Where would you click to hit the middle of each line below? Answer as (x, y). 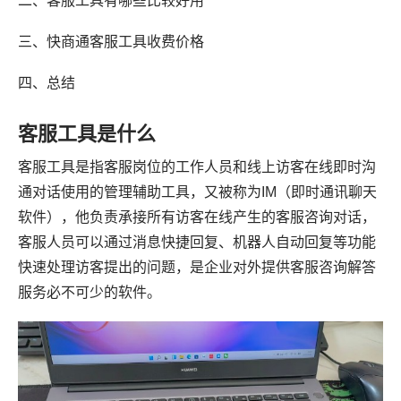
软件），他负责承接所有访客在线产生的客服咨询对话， (197, 217)
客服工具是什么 (87, 133)
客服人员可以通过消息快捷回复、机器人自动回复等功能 (197, 242)
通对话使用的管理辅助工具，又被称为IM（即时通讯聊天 (197, 192)
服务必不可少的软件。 (90, 292)
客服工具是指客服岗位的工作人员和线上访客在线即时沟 (197, 166)
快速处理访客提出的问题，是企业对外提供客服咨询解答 (197, 267)
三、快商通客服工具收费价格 (111, 41)
